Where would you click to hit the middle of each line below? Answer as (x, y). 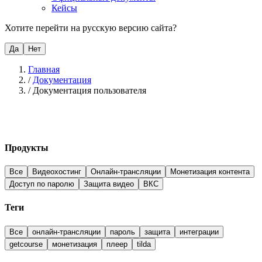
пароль (123, 232)
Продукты (27, 147)
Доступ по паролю (42, 184)
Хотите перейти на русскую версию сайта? (91, 28)
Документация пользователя (89, 90)
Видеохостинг (57, 172)
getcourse (26, 244)
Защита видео (109, 184)
